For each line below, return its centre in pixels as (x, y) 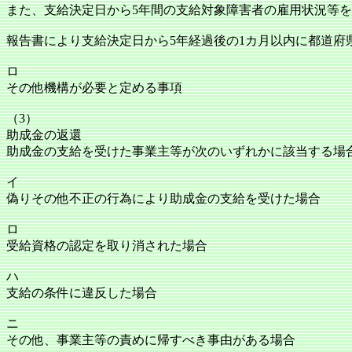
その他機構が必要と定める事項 (94, 88)
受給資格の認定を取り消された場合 (107, 246)
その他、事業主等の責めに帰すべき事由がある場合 (151, 340)
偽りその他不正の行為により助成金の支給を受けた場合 (163, 198)
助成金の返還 (44, 135)
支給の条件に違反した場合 (82, 293)
